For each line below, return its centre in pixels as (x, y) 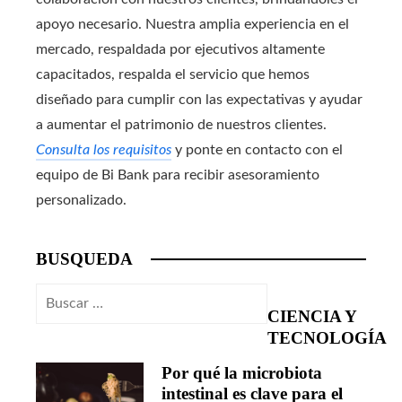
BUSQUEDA (84, 258)
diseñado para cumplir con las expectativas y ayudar (199, 99)
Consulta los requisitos (104, 149)
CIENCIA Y (311, 316)
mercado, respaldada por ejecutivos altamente (180, 49)
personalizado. (81, 200)
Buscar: (59, 295)
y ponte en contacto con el (257, 149)
